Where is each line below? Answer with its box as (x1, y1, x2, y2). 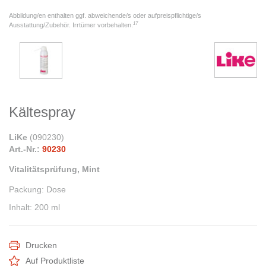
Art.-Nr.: (9, 144, 40, 154)
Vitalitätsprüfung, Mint (9, 164, 100, 175)
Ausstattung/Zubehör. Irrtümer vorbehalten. (9, 21, 133, 29)
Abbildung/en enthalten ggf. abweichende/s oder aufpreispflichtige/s (9, 12, 201, 20)
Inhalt (9, 202, 30, 213)
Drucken (26, 240, 57, 251)
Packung (9, 185, 42, 195)
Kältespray (9, 104, 75, 121)
